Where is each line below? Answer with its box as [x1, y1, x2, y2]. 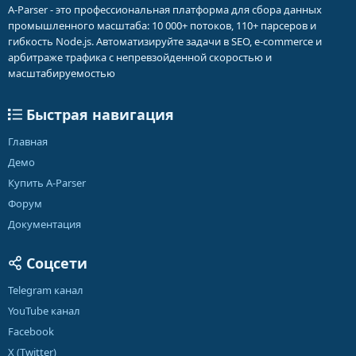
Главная [8, 134, 48, 149]
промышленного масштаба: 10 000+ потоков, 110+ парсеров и [8, 18, 316, 33]
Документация [8, 217, 81, 231]
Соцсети [22, 253, 87, 273]
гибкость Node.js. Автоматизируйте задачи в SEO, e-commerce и [8, 34, 322, 48]
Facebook [8, 324, 54, 339]
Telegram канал [8, 283, 83, 297]
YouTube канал [8, 304, 80, 318]
